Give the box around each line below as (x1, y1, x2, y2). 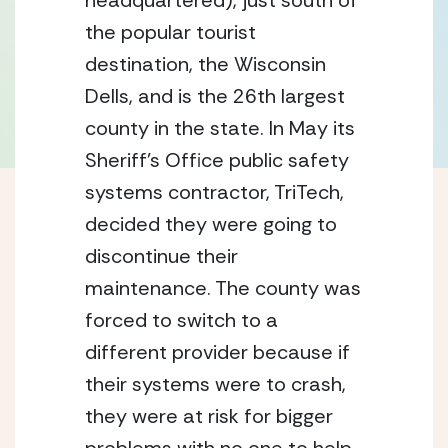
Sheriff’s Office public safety (85, 147, 349, 173)
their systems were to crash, (85, 371, 346, 397)
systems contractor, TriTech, (85, 179, 344, 205)
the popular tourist (85, 19, 256, 45)
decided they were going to (85, 211, 337, 237)
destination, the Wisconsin (85, 51, 326, 77)
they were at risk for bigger (85, 403, 333, 429)
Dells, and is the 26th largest (85, 83, 345, 109)
